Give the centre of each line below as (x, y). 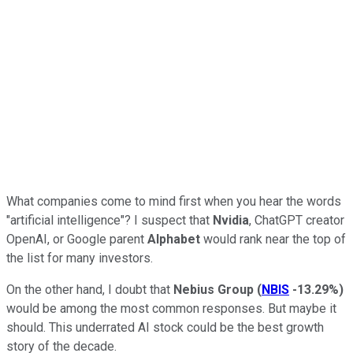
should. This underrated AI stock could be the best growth (165, 327)
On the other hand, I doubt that (90, 289)
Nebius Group (214, 289)
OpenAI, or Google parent (77, 239)
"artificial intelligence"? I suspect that (110, 220)
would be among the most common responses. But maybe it (171, 308)
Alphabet (174, 239)
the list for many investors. (80, 258)
